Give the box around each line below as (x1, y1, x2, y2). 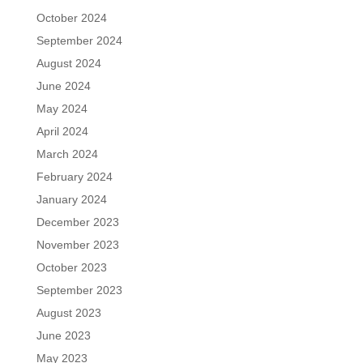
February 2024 (36, 170, 113, 183)
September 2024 (36, 34, 122, 47)
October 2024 (36, 11, 107, 24)
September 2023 (36, 284, 122, 297)
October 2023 (36, 261, 107, 274)
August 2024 (36, 57, 101, 70)
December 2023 (36, 216, 119, 228)
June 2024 (36, 79, 91, 92)
